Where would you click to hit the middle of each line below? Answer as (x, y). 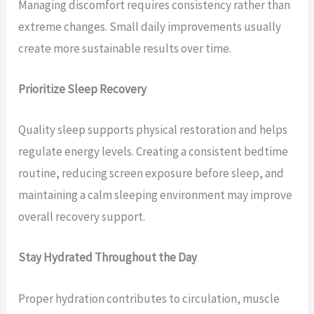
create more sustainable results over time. (125, 48)
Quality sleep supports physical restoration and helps (153, 130)
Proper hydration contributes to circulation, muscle (149, 298)
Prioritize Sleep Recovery (83, 89)
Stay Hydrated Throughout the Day (108, 258)
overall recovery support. (82, 217)
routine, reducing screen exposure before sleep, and (151, 173)
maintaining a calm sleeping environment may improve (156, 195)
